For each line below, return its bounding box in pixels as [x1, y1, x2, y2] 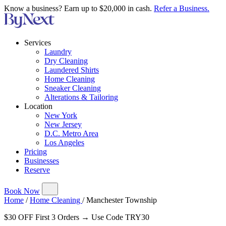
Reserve [24, 165, 50, 174]
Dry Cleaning [44, 56, 88, 65]
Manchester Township [86, 196, 157, 204]
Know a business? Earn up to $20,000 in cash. [4, 4, 154, 13]
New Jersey [44, 120, 82, 129]
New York [44, 111, 77, 120]
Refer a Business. [154, 4, 209, 13]
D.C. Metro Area [44, 129, 98, 138]
